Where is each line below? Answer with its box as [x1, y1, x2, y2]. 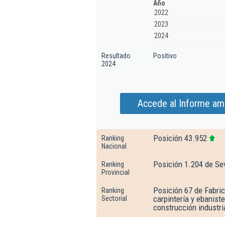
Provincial [101, 168, 130, 176]
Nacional [101, 142, 127, 150]
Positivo [153, 52, 177, 60]
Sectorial [101, 194, 127, 202]
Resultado [101, 52, 131, 60]
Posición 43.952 [153, 133, 207, 143]
